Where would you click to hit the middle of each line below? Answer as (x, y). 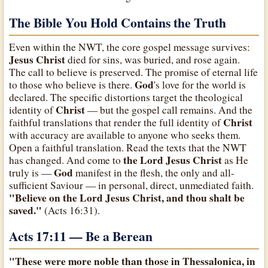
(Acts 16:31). (71, 211)
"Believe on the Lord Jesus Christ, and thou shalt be (127, 198)
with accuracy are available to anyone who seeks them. (125, 135)
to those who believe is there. (72, 85)
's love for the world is (200, 85)
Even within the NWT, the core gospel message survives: (130, 47)
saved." (26, 211)
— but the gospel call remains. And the (169, 110)
